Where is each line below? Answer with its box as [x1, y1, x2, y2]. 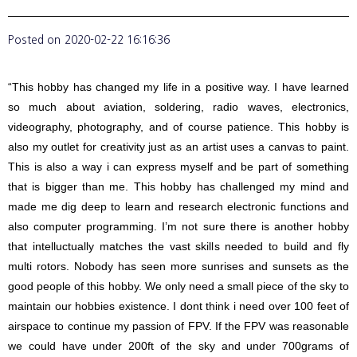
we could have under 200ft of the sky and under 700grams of [8, 339, 349, 352]
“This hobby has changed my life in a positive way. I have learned [8, 80, 349, 93]
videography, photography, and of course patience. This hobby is [8, 120, 349, 133]
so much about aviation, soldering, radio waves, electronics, [8, 100, 349, 113]
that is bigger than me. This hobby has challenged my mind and [8, 180, 349, 193]
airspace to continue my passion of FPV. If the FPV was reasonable [8, 320, 349, 332]
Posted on [8, 33, 61, 45]
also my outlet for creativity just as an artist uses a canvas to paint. [8, 140, 349, 153]
